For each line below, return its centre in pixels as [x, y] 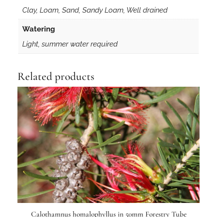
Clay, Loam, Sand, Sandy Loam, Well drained [95, 10]
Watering [39, 29]
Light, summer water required [70, 44]
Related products [56, 76]
